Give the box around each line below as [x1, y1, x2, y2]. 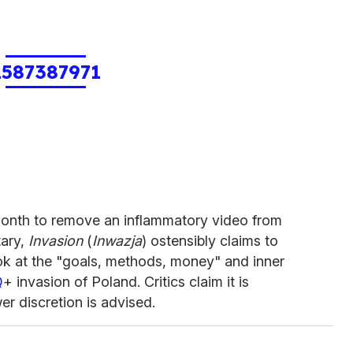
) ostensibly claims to [142, 232, 278, 249]
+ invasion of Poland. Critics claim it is [3, 273, 249, 290]
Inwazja [92, 232, 142, 249]
